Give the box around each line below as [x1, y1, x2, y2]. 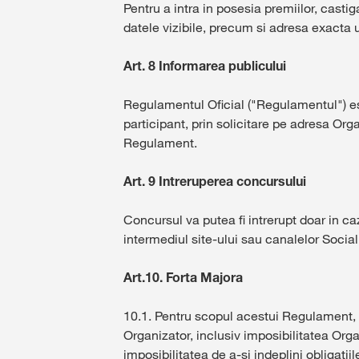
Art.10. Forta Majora [123, 269, 243, 285]
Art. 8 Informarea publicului [123, 58, 286, 74]
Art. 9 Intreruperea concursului [123, 173, 306, 189]
